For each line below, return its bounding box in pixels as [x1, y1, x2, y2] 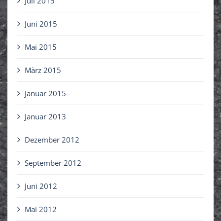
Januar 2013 [25, 111, 66, 122]
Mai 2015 [25, 42, 57, 52]
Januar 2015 [25, 88, 66, 99]
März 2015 [25, 65, 61, 75]
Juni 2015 [25, 19, 57, 29]
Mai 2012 [25, 204, 57, 215]
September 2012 [25, 158, 81, 168]
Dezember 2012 [25, 135, 79, 145]
